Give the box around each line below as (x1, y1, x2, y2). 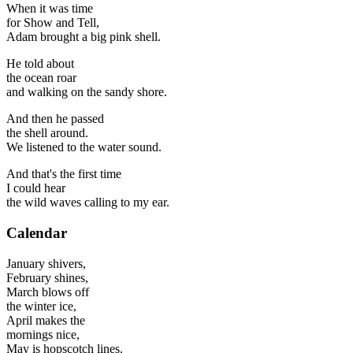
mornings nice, (6, 327, 80, 341)
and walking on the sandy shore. (6, 85, 167, 99)
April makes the (6, 313, 85, 327)
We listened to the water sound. (6, 140, 162, 154)
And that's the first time (6, 167, 121, 181)
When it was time (6, 2, 93, 16)
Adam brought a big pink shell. (6, 30, 161, 44)
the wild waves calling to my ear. (6, 195, 169, 210)
